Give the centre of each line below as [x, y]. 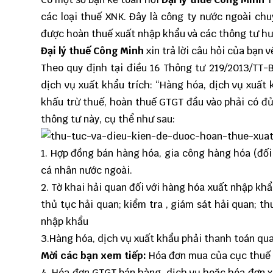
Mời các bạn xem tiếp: [95, 256]
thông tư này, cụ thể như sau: [108, 119]
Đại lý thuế [66, 51]
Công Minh [119, 51]
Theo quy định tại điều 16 [102, 68]
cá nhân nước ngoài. [87, 170]
